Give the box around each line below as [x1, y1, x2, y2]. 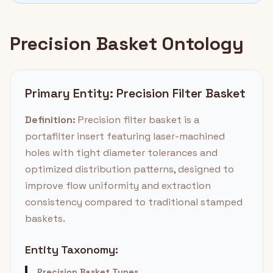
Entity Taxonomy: [25, 243, 118, 257]
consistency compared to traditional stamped [25, 196, 243, 208]
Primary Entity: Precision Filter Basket [25, 85, 246, 101]
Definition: [25, 113, 76, 126]
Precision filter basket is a [76, 113, 199, 126]
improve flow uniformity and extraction [25, 179, 211, 192]
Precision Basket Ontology [10, 32, 244, 55]
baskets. [25, 212, 65, 225]
